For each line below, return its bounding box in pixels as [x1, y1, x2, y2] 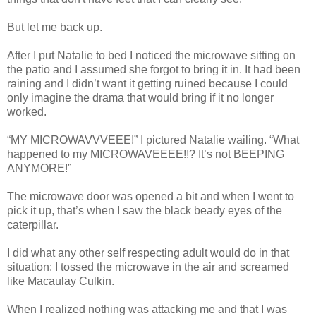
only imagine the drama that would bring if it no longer [7, 92, 274, 104]
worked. [7, 106, 47, 119]
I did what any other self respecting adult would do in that [7, 247, 289, 260]
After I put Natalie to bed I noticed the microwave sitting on [7, 49, 296, 62]
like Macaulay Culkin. [7, 275, 114, 288]
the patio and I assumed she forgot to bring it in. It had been [7, 63, 300, 76]
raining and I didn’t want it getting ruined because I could [7, 78, 288, 90]
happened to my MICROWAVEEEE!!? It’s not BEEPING [7, 148, 284, 161]
